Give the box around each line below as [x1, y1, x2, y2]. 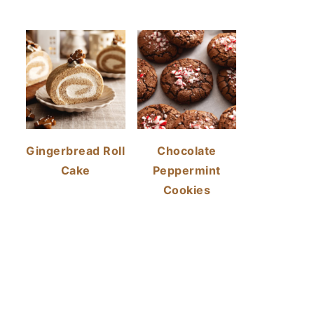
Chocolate [157, 144, 217, 158]
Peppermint [152, 163, 221, 177]
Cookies [163, 183, 210, 197]
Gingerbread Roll [26, 144, 125, 158]
